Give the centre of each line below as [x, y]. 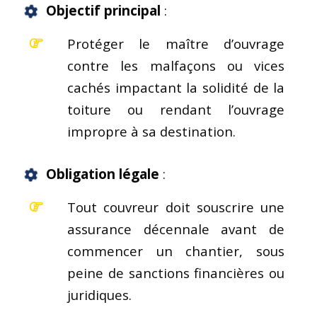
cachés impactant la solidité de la [176, 87]
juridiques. [99, 294]
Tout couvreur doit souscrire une [176, 207]
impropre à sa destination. [151, 131]
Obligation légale [103, 174]
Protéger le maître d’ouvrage [176, 43]
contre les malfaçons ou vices [176, 65]
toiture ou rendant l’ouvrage [176, 109]
